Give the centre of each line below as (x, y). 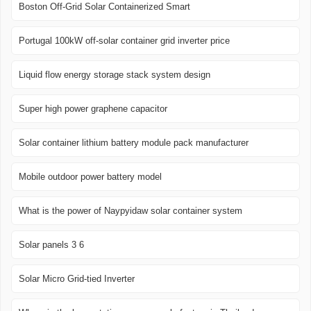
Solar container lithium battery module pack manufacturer (134, 143)
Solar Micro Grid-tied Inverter (77, 279)
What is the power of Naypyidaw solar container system (131, 211)
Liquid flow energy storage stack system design (115, 75)
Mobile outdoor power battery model (90, 177)
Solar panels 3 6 (51, 245)
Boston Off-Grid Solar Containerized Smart (104, 7)
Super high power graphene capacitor (93, 109)
